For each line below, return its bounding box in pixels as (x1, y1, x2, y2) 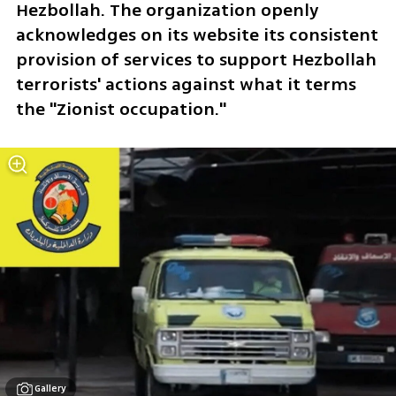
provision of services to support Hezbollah (15, 47, 377, 73)
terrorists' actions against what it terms (15, 72, 356, 98)
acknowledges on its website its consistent (15, 22, 378, 49)
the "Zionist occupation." (15, 96, 226, 123)
